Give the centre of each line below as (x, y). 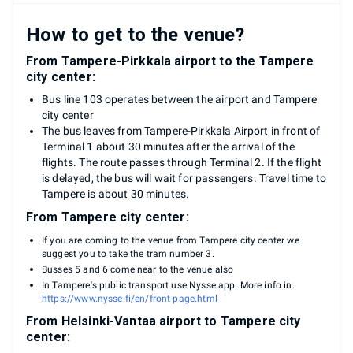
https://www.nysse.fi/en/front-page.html (130, 298)
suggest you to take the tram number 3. (128, 253)
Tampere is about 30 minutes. (116, 193)
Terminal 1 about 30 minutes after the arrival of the (168, 146)
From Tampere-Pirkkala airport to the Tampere (170, 61)
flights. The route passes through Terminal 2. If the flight (182, 162)
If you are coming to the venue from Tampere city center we (171, 240)
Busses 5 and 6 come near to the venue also (138, 269)
